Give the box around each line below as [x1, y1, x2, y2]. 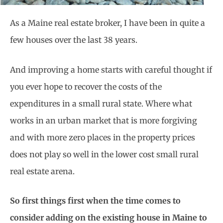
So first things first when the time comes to [10, 196, 181, 206]
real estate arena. [10, 166, 75, 176]
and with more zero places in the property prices [10, 132, 195, 142]
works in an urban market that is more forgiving [10, 115, 197, 125]
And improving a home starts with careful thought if [10, 64, 212, 75]
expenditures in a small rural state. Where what [10, 98, 192, 109]
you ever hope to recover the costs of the [10, 81, 162, 92]
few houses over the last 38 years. [10, 35, 137, 45]
